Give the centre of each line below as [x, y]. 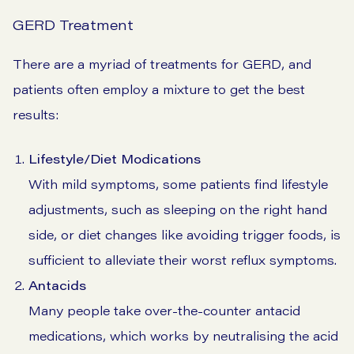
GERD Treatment [73, 25]
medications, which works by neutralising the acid [183, 336]
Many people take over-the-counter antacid [164, 311]
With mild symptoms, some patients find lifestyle [178, 184]
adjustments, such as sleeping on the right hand [178, 209]
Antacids [57, 285]
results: [36, 115]
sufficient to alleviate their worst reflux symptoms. [183, 260]
